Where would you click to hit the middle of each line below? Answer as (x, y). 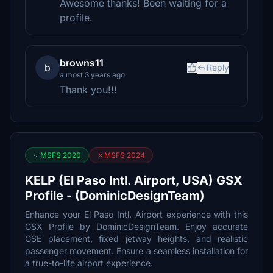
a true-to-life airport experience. (89, 263)
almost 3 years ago (92, 75)
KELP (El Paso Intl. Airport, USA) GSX (134, 180)
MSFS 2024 (125, 155)
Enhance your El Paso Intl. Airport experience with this (136, 214)
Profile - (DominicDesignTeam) (115, 196)
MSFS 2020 (61, 155)
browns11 (82, 63)
